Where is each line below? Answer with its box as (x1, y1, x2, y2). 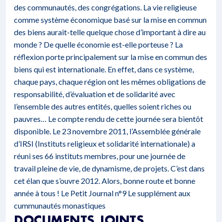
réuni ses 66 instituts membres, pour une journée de (14, 151, 185, 161)
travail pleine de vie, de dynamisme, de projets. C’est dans (14, 164, 205, 173)
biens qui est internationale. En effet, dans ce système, (14, 64, 194, 74)
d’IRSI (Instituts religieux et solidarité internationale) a (14, 139, 195, 148)
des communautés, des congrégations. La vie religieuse (14, 2, 197, 12)
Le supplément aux (128, 188, 190, 198)
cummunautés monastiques (14, 201, 106, 210)
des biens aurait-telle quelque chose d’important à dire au (14, 27, 206, 37)
